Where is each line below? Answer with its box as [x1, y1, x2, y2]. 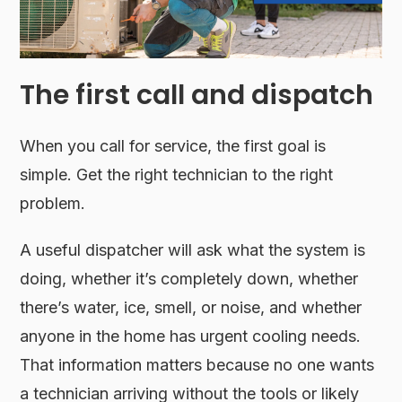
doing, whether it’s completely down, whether [20, 268, 359, 288]
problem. [20, 193, 86, 213]
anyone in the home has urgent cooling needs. [20, 326, 362, 345]
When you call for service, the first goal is [20, 135, 327, 155]
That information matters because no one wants [20, 354, 375, 374]
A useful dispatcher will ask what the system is [20, 240, 366, 259]
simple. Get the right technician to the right [20, 164, 334, 184]
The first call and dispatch [20, 75, 374, 114]
